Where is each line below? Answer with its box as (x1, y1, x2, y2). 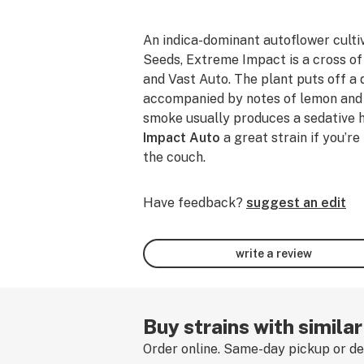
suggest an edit (246, 195, 346, 210)
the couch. (143, 149, 206, 165)
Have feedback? (143, 195, 243, 210)
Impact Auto (143, 130, 220, 145)
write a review (236, 246, 312, 260)
